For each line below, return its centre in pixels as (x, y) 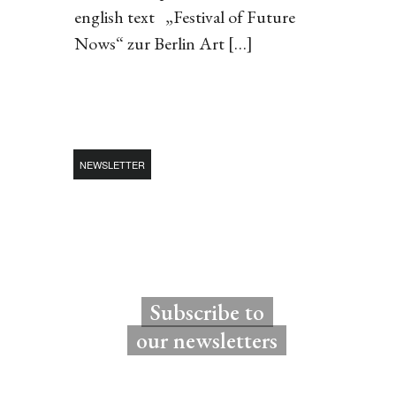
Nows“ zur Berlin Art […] (163, 43)
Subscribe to (207, 312)
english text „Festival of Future (184, 17)
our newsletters (207, 340)
